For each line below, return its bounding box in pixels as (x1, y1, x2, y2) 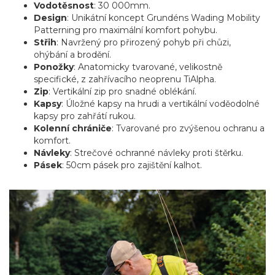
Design (34, 12, 67, 24)
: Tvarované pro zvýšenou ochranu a (112, 123, 265, 134)
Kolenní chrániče (34, 123, 112, 134)
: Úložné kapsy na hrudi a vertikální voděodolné (61, 98, 260, 110)
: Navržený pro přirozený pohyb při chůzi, (56, 37, 231, 48)
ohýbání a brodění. (34, 49, 111, 61)
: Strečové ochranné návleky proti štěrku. (70, 147, 243, 159)
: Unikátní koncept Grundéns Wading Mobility (67, 12, 260, 24)
